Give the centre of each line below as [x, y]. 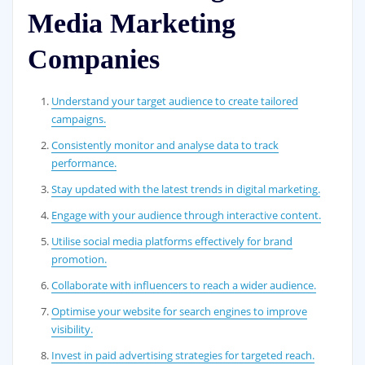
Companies [93, 59]
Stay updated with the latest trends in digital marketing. [186, 189]
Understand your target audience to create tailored [175, 101]
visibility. [73, 330]
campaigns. [79, 119]
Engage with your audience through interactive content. [187, 215]
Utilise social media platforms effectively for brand [172, 242]
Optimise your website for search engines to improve [180, 312]
